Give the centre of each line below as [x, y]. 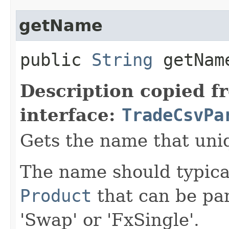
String [122, 60]
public [56, 60]
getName [61, 25]
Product [56, 196]
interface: [71, 115]
